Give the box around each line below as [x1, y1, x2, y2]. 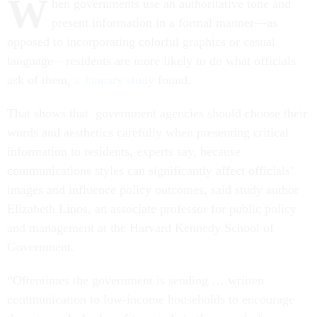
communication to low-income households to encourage [7, 292, 294, 307]
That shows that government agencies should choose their [7, 106, 307, 121]
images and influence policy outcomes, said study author [7, 183, 299, 197]
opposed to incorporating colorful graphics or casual [7, 35, 275, 50]
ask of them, [7, 73, 74, 88]
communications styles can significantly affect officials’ [7, 163, 294, 178]
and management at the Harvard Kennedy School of [7, 221, 274, 236]
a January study [74, 73, 154, 88]
